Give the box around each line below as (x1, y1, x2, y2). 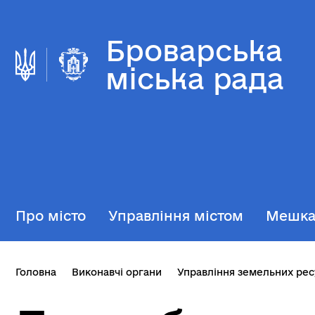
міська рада (105, 63, 284, 94)
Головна (15, 266, 56, 278)
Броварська (105, 34, 283, 66)
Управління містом (108, 208, 243, 224)
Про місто (15, 208, 86, 224)
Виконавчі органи (72, 266, 162, 278)
